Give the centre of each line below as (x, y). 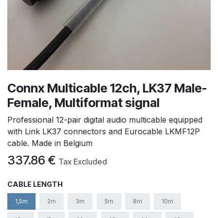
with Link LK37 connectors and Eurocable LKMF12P (104, 131)
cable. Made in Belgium (50, 143)
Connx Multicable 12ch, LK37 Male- (107, 88)
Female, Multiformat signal (83, 102)
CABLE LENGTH (35, 184)
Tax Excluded (83, 161)
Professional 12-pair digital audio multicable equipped (105, 119)
